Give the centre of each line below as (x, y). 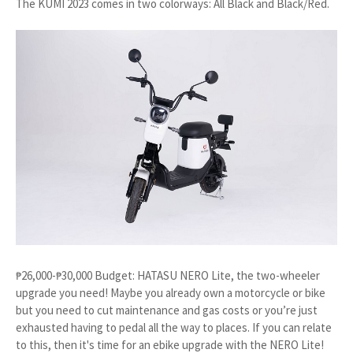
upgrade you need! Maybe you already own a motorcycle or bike (171, 292)
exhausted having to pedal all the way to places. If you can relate (174, 327)
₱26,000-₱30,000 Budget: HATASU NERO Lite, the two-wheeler (168, 275)
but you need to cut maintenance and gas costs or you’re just (167, 310)
